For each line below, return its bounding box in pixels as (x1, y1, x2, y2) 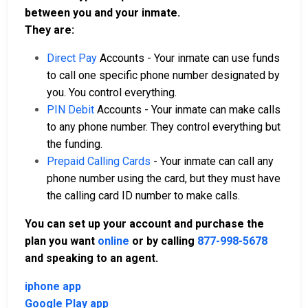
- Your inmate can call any (151, 155, 274, 168)
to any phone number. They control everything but (47, 120, 280, 134)
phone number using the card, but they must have (47, 172, 280, 186)
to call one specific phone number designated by (47, 69, 280, 82)
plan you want (25, 234, 98, 248)
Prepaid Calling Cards (47, 155, 151, 168)
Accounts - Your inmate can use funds (97, 52, 280, 65)
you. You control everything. (47, 86, 177, 100)
